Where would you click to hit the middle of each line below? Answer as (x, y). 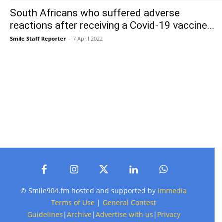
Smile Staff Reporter (38, 39)
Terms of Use (73, 203)
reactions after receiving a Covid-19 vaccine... (112, 26)
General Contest (129, 203)
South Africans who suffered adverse (95, 13)
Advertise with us (124, 215)
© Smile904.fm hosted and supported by (89, 191)
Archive (79, 215)
